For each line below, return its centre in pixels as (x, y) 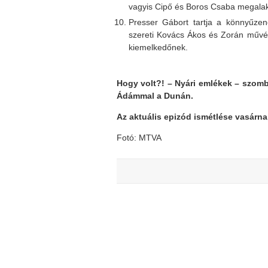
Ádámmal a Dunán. (155, 96)
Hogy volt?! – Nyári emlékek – (178, 83)
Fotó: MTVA (139, 138)
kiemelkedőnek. (158, 47)
